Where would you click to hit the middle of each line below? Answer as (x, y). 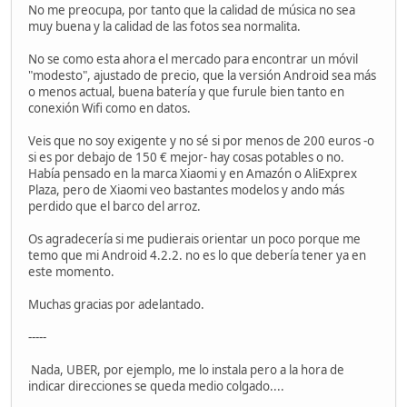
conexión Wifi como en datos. (109, 108)
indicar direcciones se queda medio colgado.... (156, 386)
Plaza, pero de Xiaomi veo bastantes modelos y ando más (186, 189)
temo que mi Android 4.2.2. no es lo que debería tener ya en (197, 255)
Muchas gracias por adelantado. (116, 304)
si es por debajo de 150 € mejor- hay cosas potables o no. (188, 157)
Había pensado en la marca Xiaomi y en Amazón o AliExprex (193, 173)
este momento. (71, 271)
